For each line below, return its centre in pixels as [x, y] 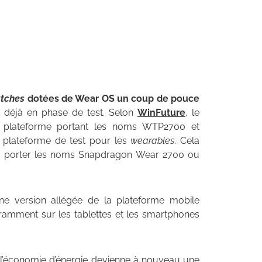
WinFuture [161, 113]
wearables [153, 141]
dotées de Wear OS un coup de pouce [112, 99]
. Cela [187, 141]
